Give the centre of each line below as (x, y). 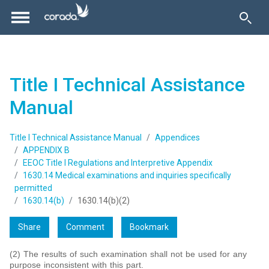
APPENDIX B (46, 150)
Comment (85, 227)
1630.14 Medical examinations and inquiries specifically (127, 176)
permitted (33, 188)
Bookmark (149, 227)
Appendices (177, 138)
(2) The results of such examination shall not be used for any (128, 254)
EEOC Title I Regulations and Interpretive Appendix (118, 163)
